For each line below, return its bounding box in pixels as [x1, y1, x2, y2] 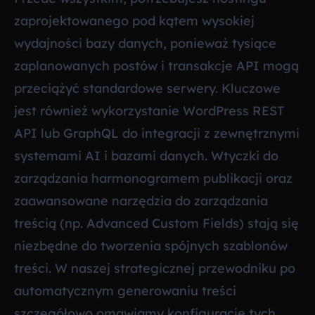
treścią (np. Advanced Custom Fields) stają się [14, 215, 299, 232]
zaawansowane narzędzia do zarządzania [14, 193, 268, 210]
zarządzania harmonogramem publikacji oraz [14, 170, 292, 187]
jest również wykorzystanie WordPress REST [14, 103, 284, 120]
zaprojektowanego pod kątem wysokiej [14, 13, 255, 30]
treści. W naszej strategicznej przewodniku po [14, 260, 295, 277]
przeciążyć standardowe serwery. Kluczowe [14, 80, 281, 97]
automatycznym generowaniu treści [14, 283, 236, 300]
